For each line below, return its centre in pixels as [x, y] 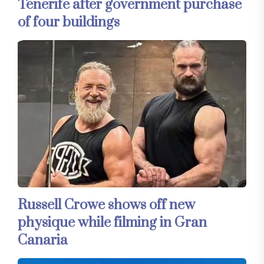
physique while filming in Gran [112, 223]
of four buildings [69, 23]
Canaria [43, 241]
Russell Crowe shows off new [106, 205]
